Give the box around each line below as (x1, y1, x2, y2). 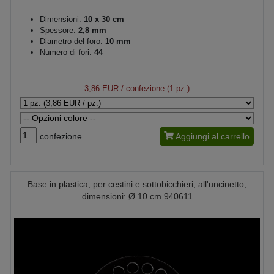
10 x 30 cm (81, 14, 124, 24)
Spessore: (40, 25, 76, 35)
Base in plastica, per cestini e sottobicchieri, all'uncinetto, (28, 179, 246, 189)
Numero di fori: (40, 47, 94, 57)
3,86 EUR (84, 83, 119, 93)
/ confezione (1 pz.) (119, 83, 190, 93)
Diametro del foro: (40, 36, 103, 46)
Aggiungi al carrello (176, 131, 250, 141)
